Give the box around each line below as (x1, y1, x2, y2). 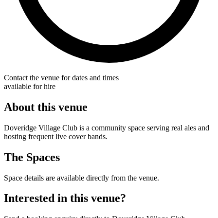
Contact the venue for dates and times (4, 73, 119, 82)
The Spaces (4, 150, 60, 163)
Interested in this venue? (4, 192, 126, 205)
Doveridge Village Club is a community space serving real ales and (4, 123, 209, 132)
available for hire (4, 82, 55, 91)
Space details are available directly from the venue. (4, 173, 159, 182)
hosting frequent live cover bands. (4, 132, 108, 141)
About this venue (4, 100, 88, 113)
